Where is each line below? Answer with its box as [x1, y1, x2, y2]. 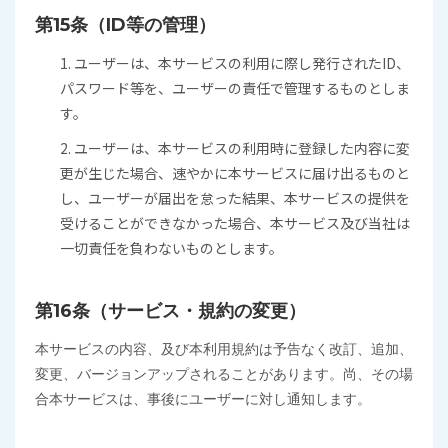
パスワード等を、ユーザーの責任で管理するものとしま [60, 78, 410, 98]
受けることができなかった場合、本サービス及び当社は [60, 213, 410, 233]
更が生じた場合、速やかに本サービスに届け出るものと [60, 163, 410, 183]
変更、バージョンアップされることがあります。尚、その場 [35, 366, 413, 382]
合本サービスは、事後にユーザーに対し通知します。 [35, 391, 371, 407]
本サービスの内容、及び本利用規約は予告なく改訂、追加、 [35, 341, 413, 357]
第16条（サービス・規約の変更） [35, 300, 306, 322]
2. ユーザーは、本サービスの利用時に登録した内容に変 [60, 138, 410, 158]
